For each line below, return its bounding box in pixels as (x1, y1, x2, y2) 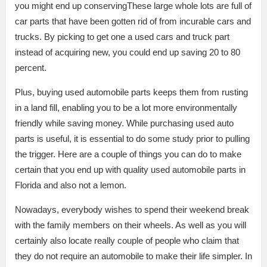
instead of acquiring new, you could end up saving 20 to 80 (15, 47, 240, 57)
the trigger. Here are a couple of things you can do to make (15, 149, 241, 159)
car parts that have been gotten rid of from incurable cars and (15, 16, 251, 26)
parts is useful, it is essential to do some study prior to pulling (15, 133, 250, 144)
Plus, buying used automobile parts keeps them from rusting (15, 87, 248, 97)
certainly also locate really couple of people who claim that (15, 235, 239, 246)
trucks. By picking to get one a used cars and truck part (15, 32, 229, 42)
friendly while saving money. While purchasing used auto (15, 118, 234, 128)
